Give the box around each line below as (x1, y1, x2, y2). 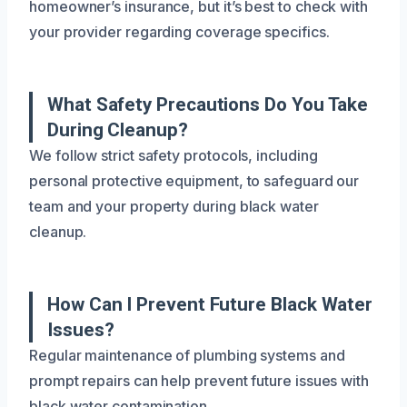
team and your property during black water (29, 196, 319, 215)
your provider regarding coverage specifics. (29, 22, 330, 41)
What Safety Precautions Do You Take (47, 93, 369, 115)
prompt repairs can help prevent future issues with (29, 371, 370, 390)
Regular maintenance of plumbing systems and (29, 345, 345, 364)
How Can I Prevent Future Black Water (47, 293, 373, 315)
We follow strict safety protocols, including (29, 145, 318, 164)
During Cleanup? (47, 118, 188, 141)
